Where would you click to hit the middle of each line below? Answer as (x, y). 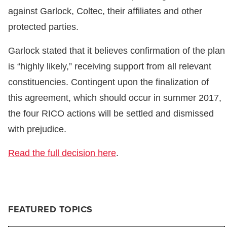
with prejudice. (37, 129)
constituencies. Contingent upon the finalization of (108, 82)
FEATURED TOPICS (50, 209)
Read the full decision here (62, 153)
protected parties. (43, 27)
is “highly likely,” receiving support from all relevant (110, 66)
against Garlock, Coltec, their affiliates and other (105, 11)
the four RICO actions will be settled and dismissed (111, 113)
